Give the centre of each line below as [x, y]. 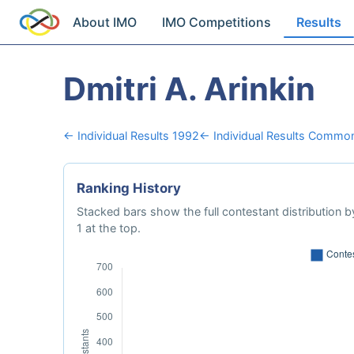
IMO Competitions [217, 22]
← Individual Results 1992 [131, 136]
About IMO [105, 22]
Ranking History [129, 188]
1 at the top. [109, 228]
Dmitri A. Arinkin [189, 89]
